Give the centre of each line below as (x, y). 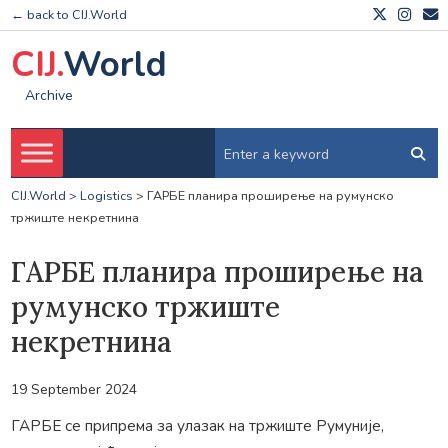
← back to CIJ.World (68, 15)
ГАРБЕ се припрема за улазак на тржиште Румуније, (197, 425)
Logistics (106, 196)
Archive (48, 96)
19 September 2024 (73, 389)
